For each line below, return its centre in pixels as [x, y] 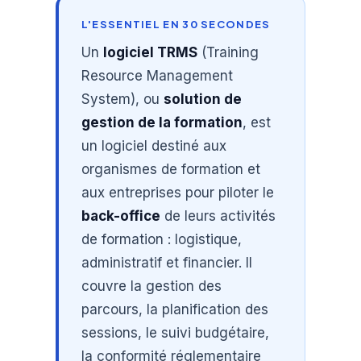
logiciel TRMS [150, 52]
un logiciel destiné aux [154, 145]
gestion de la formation [162, 122]
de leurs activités [218, 216]
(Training [228, 52]
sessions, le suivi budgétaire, [175, 332]
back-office [120, 216]
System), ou [122, 99]
